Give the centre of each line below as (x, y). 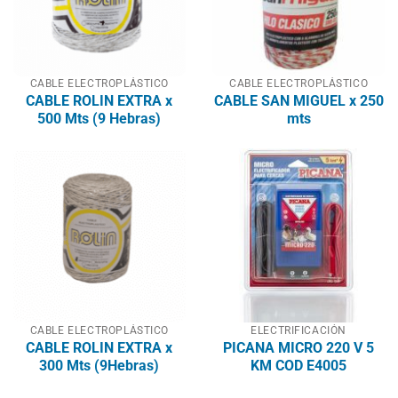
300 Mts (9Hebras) (99, 365)
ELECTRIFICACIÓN (298, 330)
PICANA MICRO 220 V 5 (299, 347)
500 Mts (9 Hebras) (99, 118)
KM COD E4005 (299, 365)
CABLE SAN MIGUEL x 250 (298, 100)
